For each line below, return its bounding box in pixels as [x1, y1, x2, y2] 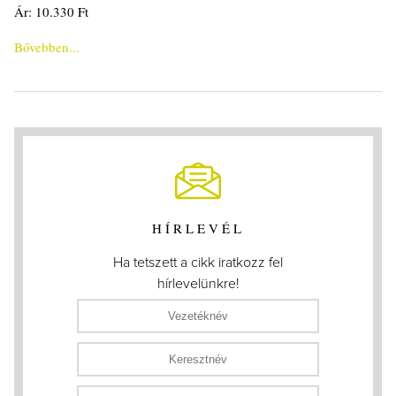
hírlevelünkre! [156, 277, 240, 292]
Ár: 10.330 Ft [14, 3, 88, 21]
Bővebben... [14, 38, 80, 57]
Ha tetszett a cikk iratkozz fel [113, 255, 283, 270]
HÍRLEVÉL [151, 219, 245, 238]
